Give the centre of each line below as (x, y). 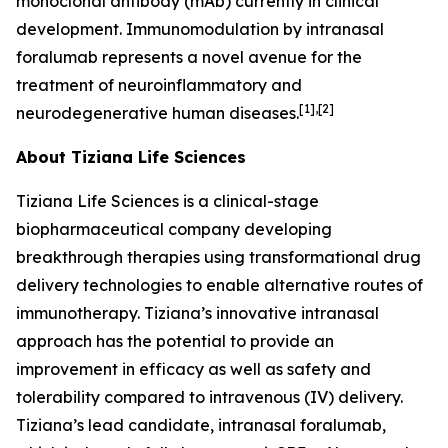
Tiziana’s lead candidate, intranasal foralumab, (201, 425)
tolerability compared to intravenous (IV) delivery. (209, 397)
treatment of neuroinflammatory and (159, 85)
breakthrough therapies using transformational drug (218, 257)
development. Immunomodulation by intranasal (200, 29)
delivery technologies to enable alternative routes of (219, 285)
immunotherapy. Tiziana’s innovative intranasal (197, 313)
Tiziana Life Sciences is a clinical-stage (167, 201)
